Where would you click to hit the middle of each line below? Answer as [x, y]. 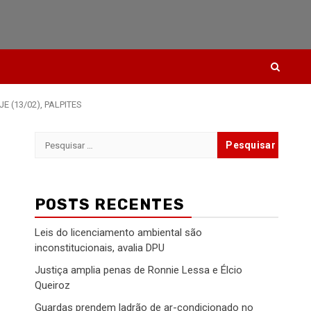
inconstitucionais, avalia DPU [100, 248]
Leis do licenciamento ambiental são [118, 233]
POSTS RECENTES [110, 204]
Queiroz [52, 285]
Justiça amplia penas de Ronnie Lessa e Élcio [138, 270]
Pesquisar [61, 139]
